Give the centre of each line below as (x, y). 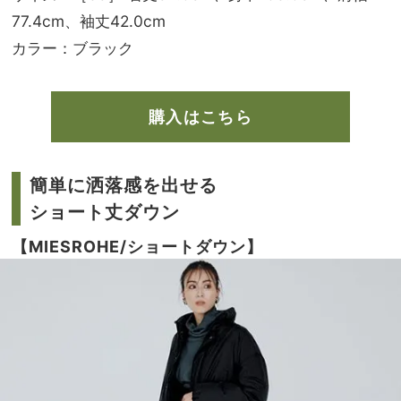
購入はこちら (200, 116)
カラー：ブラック (73, 47)
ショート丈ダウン (105, 212)
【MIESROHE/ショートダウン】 (137, 246)
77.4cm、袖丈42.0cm (89, 21)
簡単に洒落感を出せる (124, 185)
